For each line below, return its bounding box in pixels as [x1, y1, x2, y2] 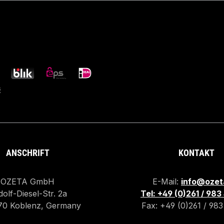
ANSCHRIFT [5, 147, 49, 158]
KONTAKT [178, 147, 214, 158]
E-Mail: [152, 176, 181, 187]
